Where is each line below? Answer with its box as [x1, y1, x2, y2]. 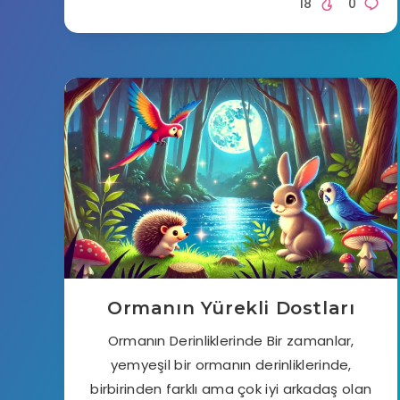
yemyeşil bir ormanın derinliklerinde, [110, 355, 352, 375]
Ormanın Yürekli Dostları [106, 297, 355, 320]
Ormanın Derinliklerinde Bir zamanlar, [107, 331, 354, 351]
